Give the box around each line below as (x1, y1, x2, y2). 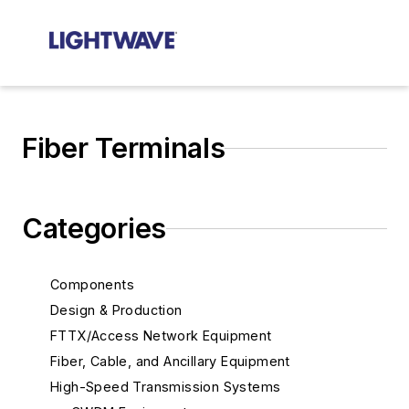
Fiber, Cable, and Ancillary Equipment (50, 353, 290, 369)
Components (50, 277, 134, 292)
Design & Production (50, 302, 183, 318)
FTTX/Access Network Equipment (50, 328, 272, 343)
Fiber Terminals (22, 131, 225, 164)
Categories (22, 212, 166, 245)
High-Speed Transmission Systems (50, 379, 281, 394)
